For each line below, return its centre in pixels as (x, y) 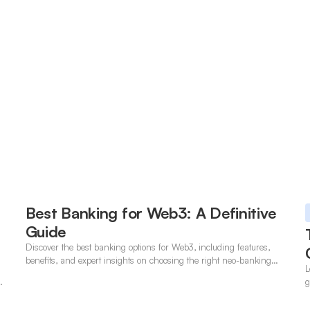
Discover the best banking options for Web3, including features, (147, 247)
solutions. (43, 274)
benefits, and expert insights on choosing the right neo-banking (148, 261)
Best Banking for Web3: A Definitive (151, 213)
